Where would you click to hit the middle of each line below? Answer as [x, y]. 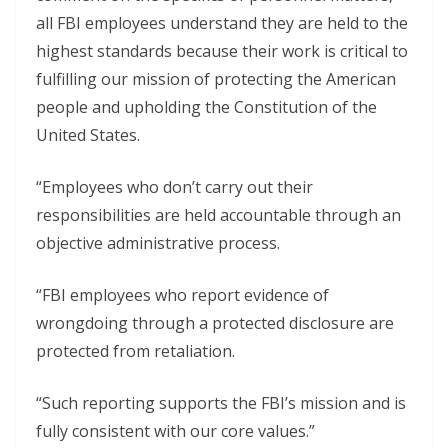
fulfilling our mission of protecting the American [216, 79]
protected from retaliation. [135, 351]
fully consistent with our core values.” [175, 431]
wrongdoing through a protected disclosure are [215, 323]
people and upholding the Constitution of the [206, 107]
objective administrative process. [158, 243]
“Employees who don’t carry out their [174, 187]
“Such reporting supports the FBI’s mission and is [221, 403]
